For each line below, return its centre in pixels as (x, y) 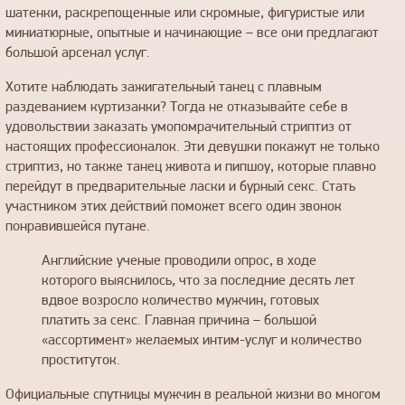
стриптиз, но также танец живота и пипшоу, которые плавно (191, 167)
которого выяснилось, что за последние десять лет (198, 281)
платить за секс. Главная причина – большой (179, 320)
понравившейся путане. (78, 226)
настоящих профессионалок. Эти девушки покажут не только (193, 147)
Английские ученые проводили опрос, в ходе (179, 261)
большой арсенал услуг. (78, 53)
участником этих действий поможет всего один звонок (174, 207)
